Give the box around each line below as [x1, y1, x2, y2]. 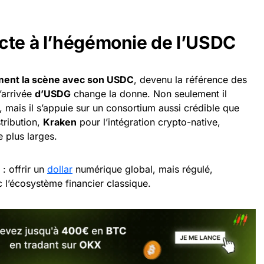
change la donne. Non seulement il [71, 87, 227, 100]
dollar [47, 163, 72, 175]
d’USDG [35, 87, 71, 100]
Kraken [43, 115, 77, 128]
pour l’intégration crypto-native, [77, 115, 220, 128]
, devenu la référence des [134, 73, 247, 85]
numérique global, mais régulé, [72, 163, 213, 175]
